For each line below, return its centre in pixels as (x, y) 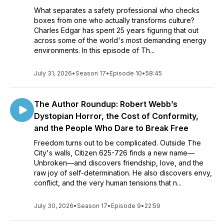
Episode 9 (126, 206)
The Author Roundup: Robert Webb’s (106, 104)
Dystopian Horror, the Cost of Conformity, (116, 116)
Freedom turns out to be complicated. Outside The (117, 143)
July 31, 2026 (53, 73)
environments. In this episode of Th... (94, 50)
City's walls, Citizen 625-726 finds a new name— (114, 153)
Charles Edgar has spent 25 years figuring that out (116, 30)
